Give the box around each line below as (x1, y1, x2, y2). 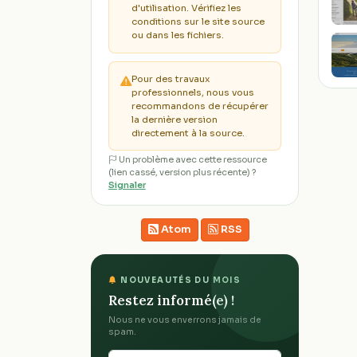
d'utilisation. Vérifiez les (131, 2, 242, 14)
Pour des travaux (131, 73, 210, 84)
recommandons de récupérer (131, 100, 269, 112)
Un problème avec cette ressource (116, 155, 267, 166)
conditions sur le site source (131, 16, 265, 28)
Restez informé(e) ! (108, 291, 235, 309)
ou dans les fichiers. (131, 29, 225, 41)
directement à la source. (131, 127, 245, 139)
